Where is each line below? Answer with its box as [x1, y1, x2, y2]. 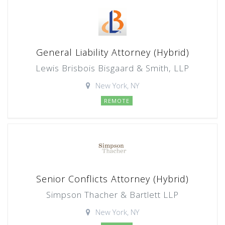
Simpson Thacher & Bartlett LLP [46, 189, 179, 200]
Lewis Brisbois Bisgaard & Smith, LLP [36, 62, 189, 74]
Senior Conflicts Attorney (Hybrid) [36, 173, 189, 185]
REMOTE [103, 97, 130, 104]
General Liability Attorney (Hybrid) [36, 46, 189, 58]
